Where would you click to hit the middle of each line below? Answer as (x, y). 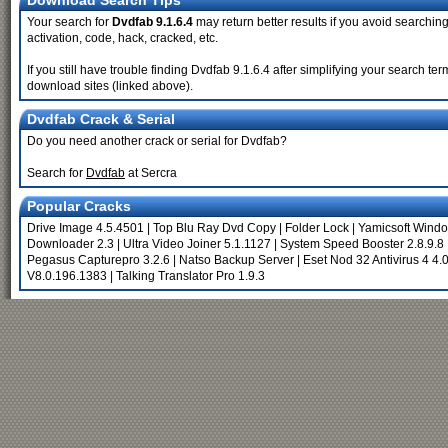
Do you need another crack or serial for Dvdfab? (157, 141)
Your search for (69, 22)
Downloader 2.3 (70, 244)
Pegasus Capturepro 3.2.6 (98, 260)
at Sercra (151, 173)
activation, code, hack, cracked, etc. (122, 38)
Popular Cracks (79, 206)
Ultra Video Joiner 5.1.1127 (197, 244)
